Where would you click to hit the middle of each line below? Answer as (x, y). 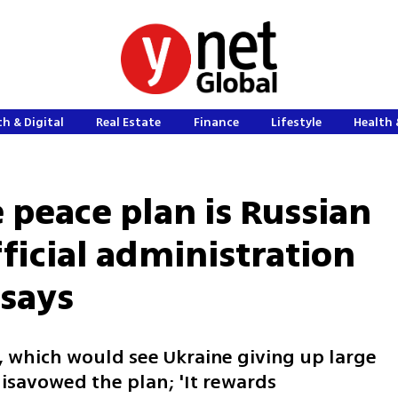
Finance (216, 122)
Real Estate (129, 122)
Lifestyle (297, 122)
